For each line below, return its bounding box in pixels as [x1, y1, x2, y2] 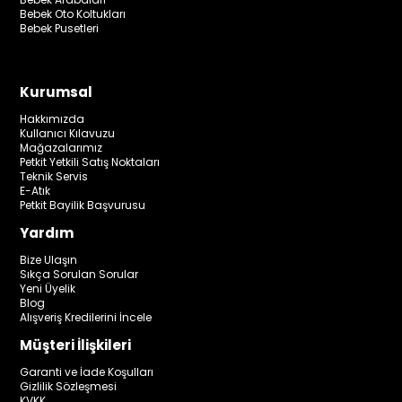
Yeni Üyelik [20, 281, 76, 297]
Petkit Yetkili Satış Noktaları [20, 154, 161, 170]
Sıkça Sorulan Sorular [20, 267, 139, 283]
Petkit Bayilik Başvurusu [20, 197, 146, 214]
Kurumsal [20, 83, 93, 102]
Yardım [20, 223, 74, 243]
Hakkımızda [20, 111, 85, 127]
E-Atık [20, 183, 51, 199]
